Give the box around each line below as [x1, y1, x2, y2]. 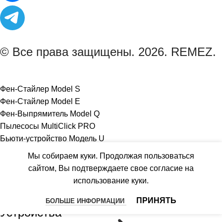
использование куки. [73, 176, 149, 185]
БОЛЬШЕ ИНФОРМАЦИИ [46, 197, 126, 205]
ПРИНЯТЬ [136, 196, 176, 205]
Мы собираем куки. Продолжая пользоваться [28, 152, 194, 161]
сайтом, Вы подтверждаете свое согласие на [28, 164, 194, 173]
